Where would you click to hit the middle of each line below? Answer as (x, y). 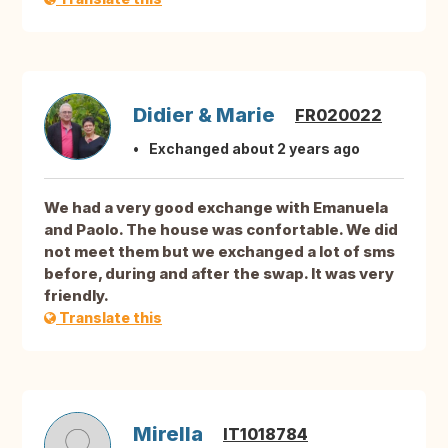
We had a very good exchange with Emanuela (216, 208)
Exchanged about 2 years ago (254, 149)
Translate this (109, 318)
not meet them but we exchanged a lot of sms (219, 252)
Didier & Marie (204, 115)
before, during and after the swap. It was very (219, 274)
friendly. (76, 296)
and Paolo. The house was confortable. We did (221, 230)
